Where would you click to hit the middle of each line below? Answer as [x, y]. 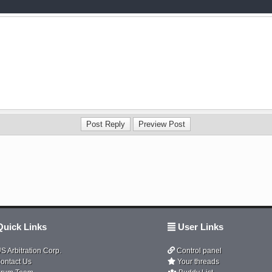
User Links [200, 226]
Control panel [198, 250]
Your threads [198, 261]
